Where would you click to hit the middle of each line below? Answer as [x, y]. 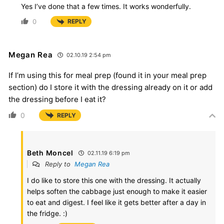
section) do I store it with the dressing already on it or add [110, 87]
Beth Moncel [50, 152]
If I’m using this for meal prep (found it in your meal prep [107, 75]
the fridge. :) [47, 213]
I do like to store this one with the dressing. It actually [114, 180]
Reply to [59, 164]
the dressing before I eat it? [57, 99]
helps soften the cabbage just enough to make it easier [117, 191]
